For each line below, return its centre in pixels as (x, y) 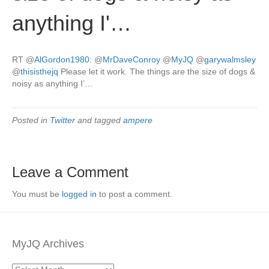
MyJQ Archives (48, 244)
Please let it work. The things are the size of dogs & (157, 71)
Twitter (62, 120)
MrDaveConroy (131, 59)
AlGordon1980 (62, 59)
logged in (79, 194)
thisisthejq (39, 71)
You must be (37, 194)
